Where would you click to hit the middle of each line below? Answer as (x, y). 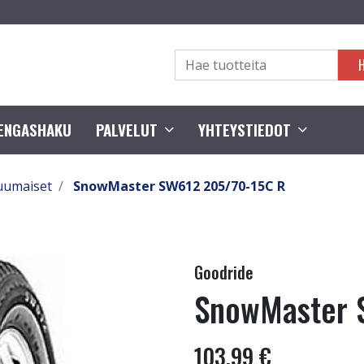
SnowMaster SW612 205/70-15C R (179, 186)
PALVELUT (127, 130)
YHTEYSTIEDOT (245, 130)
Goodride (224, 272)
